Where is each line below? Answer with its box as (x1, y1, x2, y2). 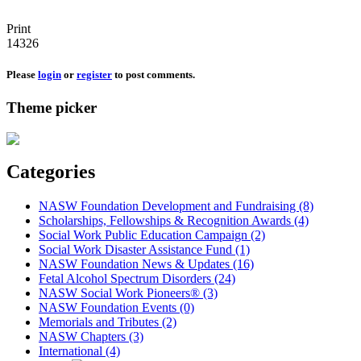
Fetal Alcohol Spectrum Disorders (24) (39, 271, 235, 285)
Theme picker (6, 99, 97, 117)
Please (6, 68, 38, 81)
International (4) (39, 343, 120, 358)
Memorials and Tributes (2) (39, 314, 176, 329)
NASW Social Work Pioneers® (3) (39, 285, 218, 300)
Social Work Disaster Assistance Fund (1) (39, 242, 250, 256)
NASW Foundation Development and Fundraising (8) (39, 198, 313, 213)
